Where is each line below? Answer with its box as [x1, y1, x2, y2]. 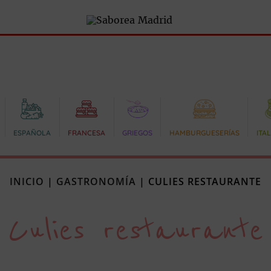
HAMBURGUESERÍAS [169, 128, 240, 137]
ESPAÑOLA [13, 128, 51, 137]
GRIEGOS [122, 128, 152, 137]
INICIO [10, 175, 44, 188]
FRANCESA [68, 128, 106, 137]
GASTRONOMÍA [56, 175, 136, 188]
